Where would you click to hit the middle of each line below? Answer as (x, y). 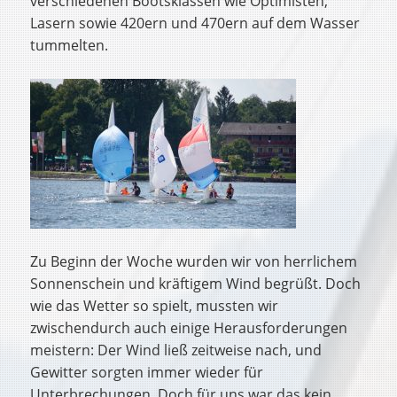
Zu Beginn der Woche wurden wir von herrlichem (194, 262)
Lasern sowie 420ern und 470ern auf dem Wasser (195, 23)
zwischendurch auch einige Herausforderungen (189, 328)
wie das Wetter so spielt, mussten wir (155, 306)
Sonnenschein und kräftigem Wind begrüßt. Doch (196, 284)
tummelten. (70, 46)
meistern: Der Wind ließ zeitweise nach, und (176, 350)
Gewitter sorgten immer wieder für (147, 373)
